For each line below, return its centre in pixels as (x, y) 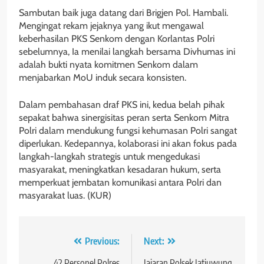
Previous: (102, 241)
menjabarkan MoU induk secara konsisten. (103, 77)
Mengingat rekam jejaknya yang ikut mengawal (111, 25)
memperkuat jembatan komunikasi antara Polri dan (120, 182)
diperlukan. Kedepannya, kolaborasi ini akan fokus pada (128, 143)
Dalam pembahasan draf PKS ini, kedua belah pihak (122, 104)
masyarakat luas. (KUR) (65, 195)
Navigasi (56, 244)
